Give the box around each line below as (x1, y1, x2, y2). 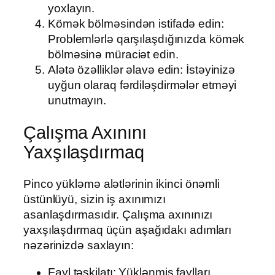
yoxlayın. (48, 2, 95, 15)
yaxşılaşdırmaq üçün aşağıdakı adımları (23, 223, 232, 237)
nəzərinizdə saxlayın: (23, 239, 134, 252)
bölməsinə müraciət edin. (48, 48, 179, 61)
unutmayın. (48, 94, 107, 107)
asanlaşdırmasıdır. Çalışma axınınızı (23, 208, 213, 222)
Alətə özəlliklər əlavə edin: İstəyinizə (48, 63, 236, 77)
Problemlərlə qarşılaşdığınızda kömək (48, 33, 245, 46)
